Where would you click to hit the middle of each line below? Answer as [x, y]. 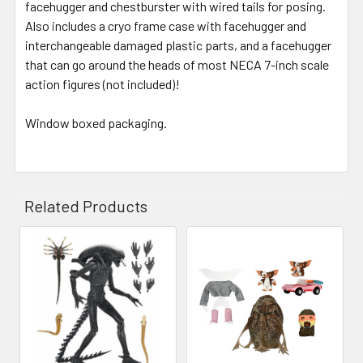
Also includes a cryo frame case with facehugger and [166, 25]
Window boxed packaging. [96, 122]
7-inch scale [295, 64]
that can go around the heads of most [127, 64]
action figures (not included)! [102, 83]
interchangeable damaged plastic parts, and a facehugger [178, 45]
